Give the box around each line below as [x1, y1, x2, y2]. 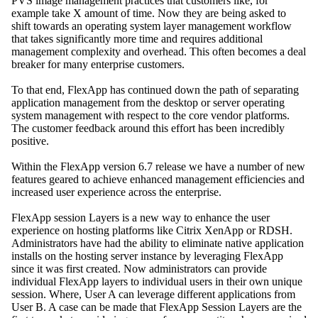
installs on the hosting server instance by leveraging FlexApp [11, 250, 283, 263]
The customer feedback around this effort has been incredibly [11, 122, 285, 135]
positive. [11, 135, 49, 148]
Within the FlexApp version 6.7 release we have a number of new [11, 160, 305, 173]
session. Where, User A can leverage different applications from [11, 288, 295, 301]
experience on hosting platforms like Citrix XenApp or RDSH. [11, 224, 292, 237]
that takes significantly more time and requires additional [11, 33, 263, 45]
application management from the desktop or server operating [11, 97, 285, 109]
